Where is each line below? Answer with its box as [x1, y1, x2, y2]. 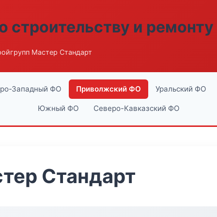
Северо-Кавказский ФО [93, 104, 180, 113]
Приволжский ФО [76, 84, 141, 93]
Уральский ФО [155, 84, 206, 93]
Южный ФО [37, 104, 79, 113]
